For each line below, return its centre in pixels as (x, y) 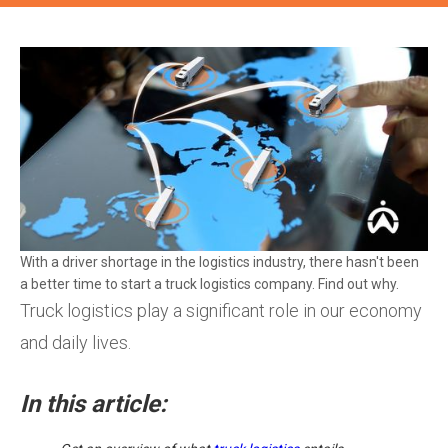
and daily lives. (75, 342)
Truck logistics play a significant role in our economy (221, 310)
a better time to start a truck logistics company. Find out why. (209, 283)
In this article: (93, 403)
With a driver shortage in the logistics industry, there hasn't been (219, 261)
